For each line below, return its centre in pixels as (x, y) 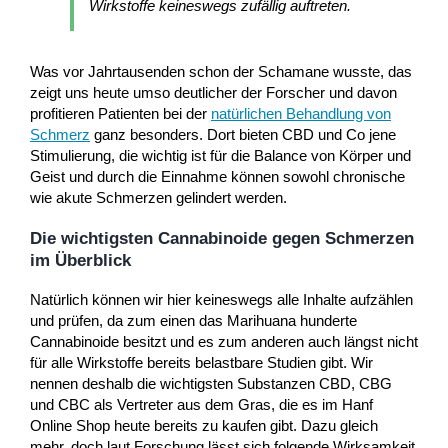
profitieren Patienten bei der (120, 113)
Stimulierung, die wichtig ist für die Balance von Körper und (220, 155)
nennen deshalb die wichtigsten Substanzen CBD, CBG (211, 383)
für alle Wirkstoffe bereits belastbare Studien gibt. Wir (201, 362)
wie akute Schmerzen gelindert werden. (158, 197)
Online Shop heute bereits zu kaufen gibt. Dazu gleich (204, 425)
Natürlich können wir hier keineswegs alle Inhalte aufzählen (221, 299)
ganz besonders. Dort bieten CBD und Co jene (243, 134)
